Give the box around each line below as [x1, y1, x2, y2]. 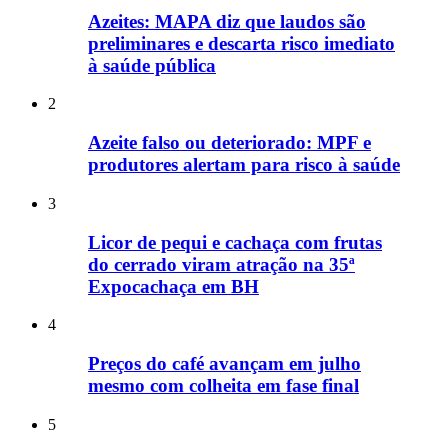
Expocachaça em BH [88, 275, 259, 297]
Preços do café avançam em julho [88, 353, 361, 375]
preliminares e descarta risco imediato [88, 32, 395, 54]
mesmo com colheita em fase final [88, 375, 359, 397]
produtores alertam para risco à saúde [88, 154, 400, 176]
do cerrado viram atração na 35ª [88, 253, 355, 275]
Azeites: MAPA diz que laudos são [88, 10, 366, 32]
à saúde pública [88, 54, 216, 76]
